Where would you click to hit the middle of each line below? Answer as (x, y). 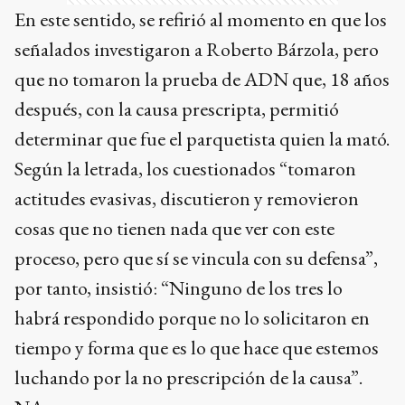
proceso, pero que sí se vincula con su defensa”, (196, 258)
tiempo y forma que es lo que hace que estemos (197, 347)
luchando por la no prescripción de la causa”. (188, 377)
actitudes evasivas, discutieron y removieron (187, 198)
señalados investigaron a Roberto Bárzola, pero (197, 49)
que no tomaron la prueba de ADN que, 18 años (202, 79)
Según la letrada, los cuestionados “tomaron (185, 168)
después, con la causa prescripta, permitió (177, 108)
